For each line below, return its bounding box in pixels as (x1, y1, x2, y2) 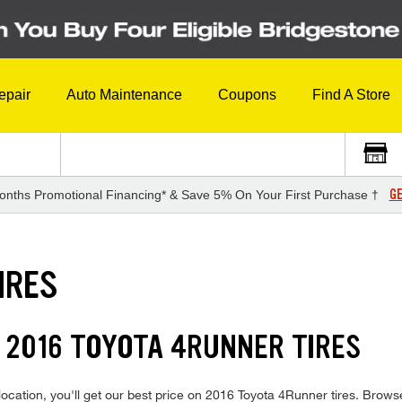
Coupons (218, 87, 276, 103)
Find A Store (312, 87, 390, 103)
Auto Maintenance (66, 87, 182, 103)
